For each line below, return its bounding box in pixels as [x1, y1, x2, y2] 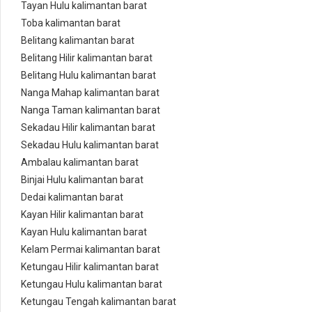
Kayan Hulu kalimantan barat [21, 226, 147, 238]
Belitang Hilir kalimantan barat [21, 52, 153, 64]
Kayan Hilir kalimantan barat [21, 209, 143, 221]
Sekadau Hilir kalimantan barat [21, 122, 155, 134]
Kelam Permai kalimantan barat [21, 244, 160, 256]
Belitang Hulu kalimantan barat [21, 70, 156, 81]
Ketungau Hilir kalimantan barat [21, 261, 159, 273]
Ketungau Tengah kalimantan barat [21, 296, 176, 308]
